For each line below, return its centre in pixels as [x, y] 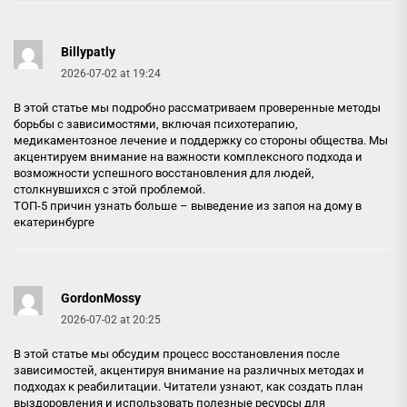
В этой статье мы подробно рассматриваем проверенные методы [197, 108]
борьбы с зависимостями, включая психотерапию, [156, 124]
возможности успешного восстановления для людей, [164, 173]
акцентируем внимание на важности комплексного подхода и [188, 157]
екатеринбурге [54, 222]
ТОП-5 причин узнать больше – [102, 206]
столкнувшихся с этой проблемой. [109, 189]
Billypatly [88, 52]
